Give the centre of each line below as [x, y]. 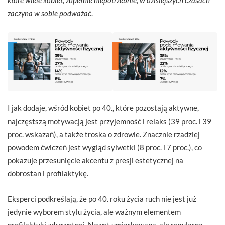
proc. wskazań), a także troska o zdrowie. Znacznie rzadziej [104, 134]
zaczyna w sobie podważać [49, 13]
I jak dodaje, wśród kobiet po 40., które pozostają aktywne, [103, 108]
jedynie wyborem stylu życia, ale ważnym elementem [94, 212]
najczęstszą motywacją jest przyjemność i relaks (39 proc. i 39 [109, 121]
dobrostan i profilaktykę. [48, 173]
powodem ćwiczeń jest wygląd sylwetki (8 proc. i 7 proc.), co [105, 147]
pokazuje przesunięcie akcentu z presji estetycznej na [95, 160]
